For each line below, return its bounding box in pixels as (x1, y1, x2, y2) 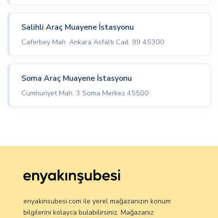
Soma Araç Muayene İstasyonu (21, 73, 132, 84)
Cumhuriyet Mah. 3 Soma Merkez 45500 (21, 88, 149, 98)
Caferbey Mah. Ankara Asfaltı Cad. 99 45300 (21, 37, 164, 47)
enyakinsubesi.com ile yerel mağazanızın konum (23, 197, 171, 206)
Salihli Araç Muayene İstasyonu (21, 22, 134, 33)
